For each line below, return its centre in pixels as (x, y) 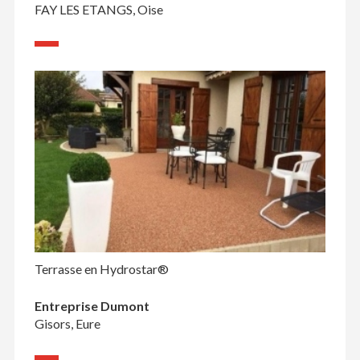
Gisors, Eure (67, 323)
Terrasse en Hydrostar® (101, 268)
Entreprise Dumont (92, 305)
